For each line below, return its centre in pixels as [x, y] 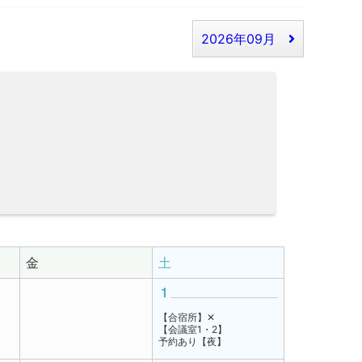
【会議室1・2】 [193, 329]
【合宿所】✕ [187, 317]
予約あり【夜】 [192, 341]
